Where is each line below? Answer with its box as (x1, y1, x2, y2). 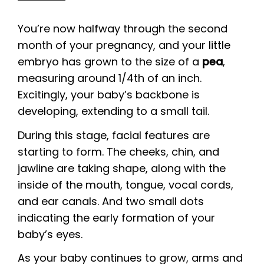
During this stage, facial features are (18, 127, 210, 143)
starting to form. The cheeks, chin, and (18, 144, 219, 159)
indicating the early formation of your (18, 210, 215, 225)
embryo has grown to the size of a (18, 54, 202, 69)
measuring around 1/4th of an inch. (18, 71, 202, 85)
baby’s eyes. (18, 226, 82, 242)
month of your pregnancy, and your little (18, 38, 230, 52)
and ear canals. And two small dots (18, 193, 204, 209)
